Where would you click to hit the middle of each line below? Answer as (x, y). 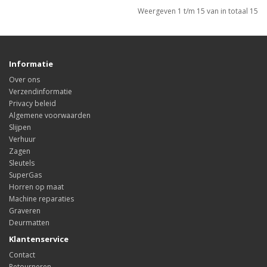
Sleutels (22, 163)
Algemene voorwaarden (50, 116)
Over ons (24, 80)
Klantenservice (39, 239)
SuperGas (25, 175)
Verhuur (22, 139)
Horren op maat (36, 187)
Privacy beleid (32, 104)
